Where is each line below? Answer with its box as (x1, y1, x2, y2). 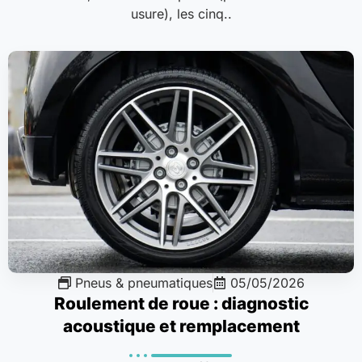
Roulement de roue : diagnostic (53, 293, 309, 314)
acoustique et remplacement (62, 316, 300, 337)
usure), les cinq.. (130, 6, 232, 22)
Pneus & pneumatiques (74, 275, 213, 292)
